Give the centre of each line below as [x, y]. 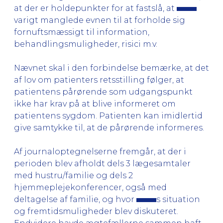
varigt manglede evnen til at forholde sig [100, 20]
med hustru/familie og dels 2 [73, 175]
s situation [178, 199]
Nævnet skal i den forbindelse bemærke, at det [111, 68]
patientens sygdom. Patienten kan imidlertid [108, 115]
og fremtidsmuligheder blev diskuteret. [96, 211]
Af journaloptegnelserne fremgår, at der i [100, 151]
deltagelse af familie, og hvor [75, 199]
